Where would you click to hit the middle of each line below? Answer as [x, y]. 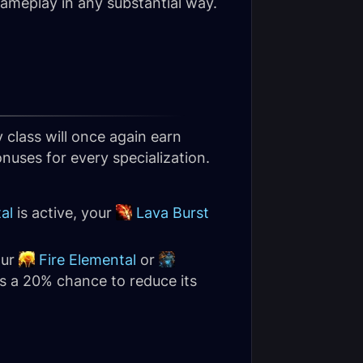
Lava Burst [173, 213]
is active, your [64, 213]
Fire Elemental [88, 260]
